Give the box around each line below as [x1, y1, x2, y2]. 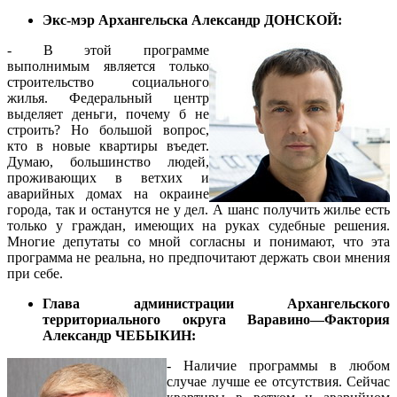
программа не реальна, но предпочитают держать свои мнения [7, 250, 390, 266]
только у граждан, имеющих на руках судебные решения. [7, 218, 390, 234]
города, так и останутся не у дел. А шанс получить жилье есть [7, 202, 390, 218]
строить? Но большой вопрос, [7, 122, 209, 138]
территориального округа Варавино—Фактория [43, 312, 390, 328]
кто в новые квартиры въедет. [7, 138, 209, 154]
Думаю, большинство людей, [7, 154, 209, 170]
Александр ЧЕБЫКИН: [43, 328, 196, 344]
